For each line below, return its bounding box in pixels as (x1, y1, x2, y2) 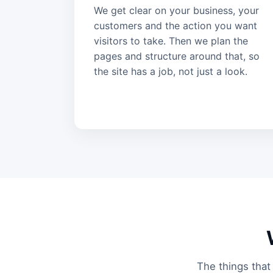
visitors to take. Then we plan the (94, 34, 248, 47)
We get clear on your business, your (94, 4, 259, 16)
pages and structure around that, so (94, 49, 260, 62)
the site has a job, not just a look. (94, 65, 247, 77)
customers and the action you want (94, 19, 257, 32)
